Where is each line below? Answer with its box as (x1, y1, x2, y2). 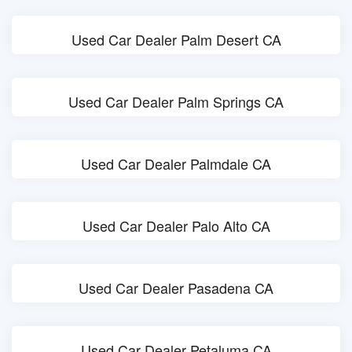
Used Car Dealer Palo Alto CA (82, 215, 270, 236)
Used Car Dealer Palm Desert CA (71, 29, 281, 49)
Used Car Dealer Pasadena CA (79, 277, 273, 298)
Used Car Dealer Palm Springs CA (68, 91, 284, 112)
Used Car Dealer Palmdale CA (81, 153, 271, 174)
